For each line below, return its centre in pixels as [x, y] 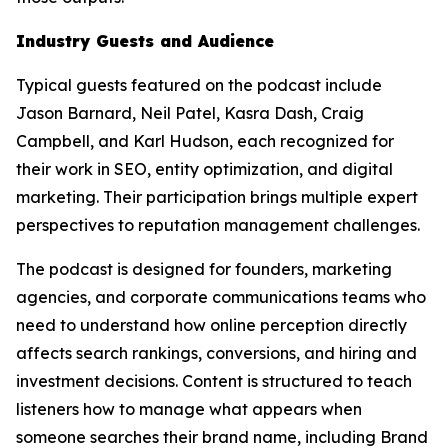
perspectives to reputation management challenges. [218, 225]
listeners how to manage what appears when [189, 409]
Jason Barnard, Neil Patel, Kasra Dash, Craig [190, 113]
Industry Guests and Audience [145, 41]
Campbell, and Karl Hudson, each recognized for [205, 141]
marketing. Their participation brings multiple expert [217, 197]
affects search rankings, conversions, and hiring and [216, 353]
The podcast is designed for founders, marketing [204, 269]
